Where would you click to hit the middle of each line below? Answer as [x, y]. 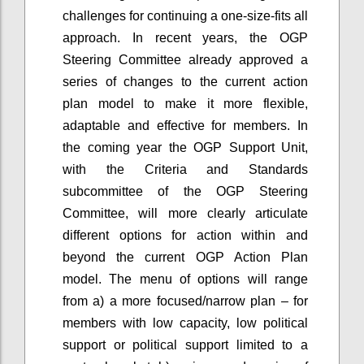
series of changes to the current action [185, 81]
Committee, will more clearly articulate [185, 213]
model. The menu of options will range [185, 279]
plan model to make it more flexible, [185, 103]
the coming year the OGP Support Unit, [185, 147]
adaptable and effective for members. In [185, 125]
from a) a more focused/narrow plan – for [185, 301]
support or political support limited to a [185, 344]
